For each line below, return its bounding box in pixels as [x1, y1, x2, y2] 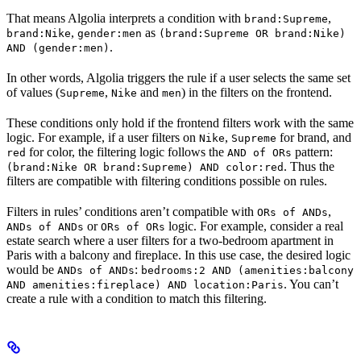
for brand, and [276, 131, 351, 145]
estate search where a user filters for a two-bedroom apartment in [6, 234, 334, 248]
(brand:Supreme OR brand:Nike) [159, 27, 346, 40]
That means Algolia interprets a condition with [6, 11, 244, 26]
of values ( [6, 85, 60, 100]
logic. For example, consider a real [165, 219, 343, 234]
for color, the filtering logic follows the [26, 145, 227, 160]
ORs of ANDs [257, 206, 328, 219]
